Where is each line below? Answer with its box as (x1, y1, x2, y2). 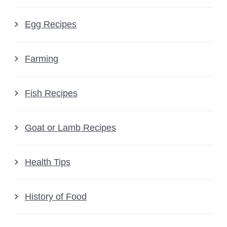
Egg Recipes (25, 19, 77, 30)
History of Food (25, 192, 87, 202)
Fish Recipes (25, 88, 78, 99)
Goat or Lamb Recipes (25, 123, 116, 133)
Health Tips (25, 157, 70, 168)
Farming (25, 54, 58, 64)
